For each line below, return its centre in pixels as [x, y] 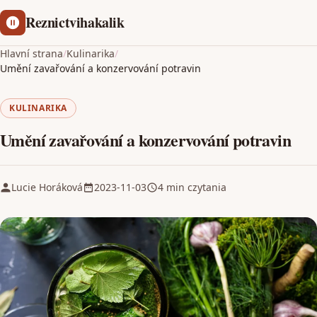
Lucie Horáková [47, 187]
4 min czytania [192, 187]
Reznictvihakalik [75, 22]
